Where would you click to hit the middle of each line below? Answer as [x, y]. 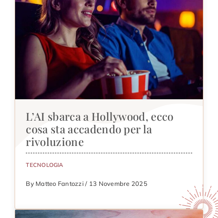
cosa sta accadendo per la [89, 129]
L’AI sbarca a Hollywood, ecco [100, 117]
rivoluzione [55, 142]
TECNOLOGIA [45, 164]
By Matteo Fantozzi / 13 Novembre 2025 [87, 183]
